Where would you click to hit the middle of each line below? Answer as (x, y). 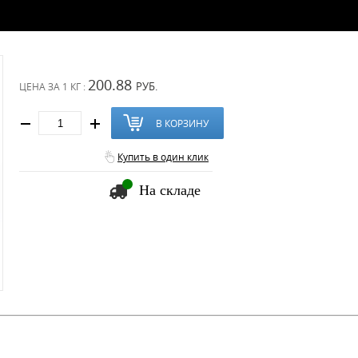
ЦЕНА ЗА (41, 86)
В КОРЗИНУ (182, 123)
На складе (170, 190)
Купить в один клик (163, 157)
